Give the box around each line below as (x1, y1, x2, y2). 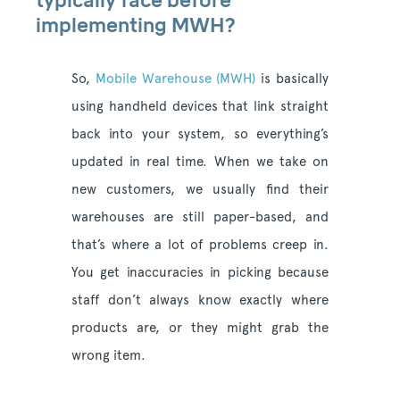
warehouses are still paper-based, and (71, 209, 329, 226)
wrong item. (71, 347, 149, 364)
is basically (255, 71, 329, 87)
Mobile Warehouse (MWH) (95, 71, 256, 87)
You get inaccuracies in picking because (71, 264, 329, 281)
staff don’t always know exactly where (71, 292, 329, 309)
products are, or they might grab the (71, 320, 329, 337)
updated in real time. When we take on (71, 154, 329, 171)
